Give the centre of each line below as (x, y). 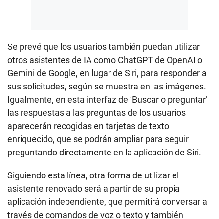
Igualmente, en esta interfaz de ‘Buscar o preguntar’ (108, 99)
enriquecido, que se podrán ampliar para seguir (98, 139)
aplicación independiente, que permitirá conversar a (107, 201)
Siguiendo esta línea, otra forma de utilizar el (93, 175)
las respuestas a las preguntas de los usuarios (97, 112)
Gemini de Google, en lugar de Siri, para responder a (107, 73)
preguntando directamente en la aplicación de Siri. (104, 152)
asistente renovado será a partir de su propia (94, 188)
